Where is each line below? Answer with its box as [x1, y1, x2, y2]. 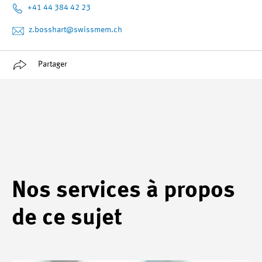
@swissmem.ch [66, 26, 122, 35]
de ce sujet [12, 206, 122, 230]
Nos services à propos [12, 178, 235, 202]
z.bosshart [29, 26, 66, 35]
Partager [38, 60, 67, 69]
